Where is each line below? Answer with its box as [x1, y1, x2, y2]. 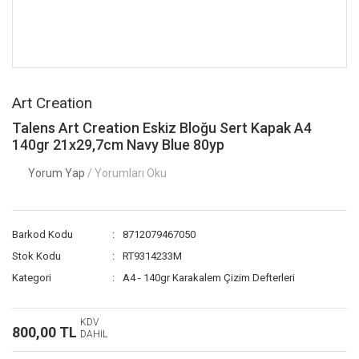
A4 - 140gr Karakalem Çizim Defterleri [123, 272, 296, 284]
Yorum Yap [28, 167, 87, 179]
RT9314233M [123, 250, 183, 262]
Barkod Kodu [12, 228, 73, 240]
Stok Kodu [12, 250, 61, 262]
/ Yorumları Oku [87, 167, 167, 179]
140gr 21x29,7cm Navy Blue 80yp [12, 136, 224, 153]
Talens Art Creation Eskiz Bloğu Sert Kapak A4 [12, 119, 312, 136]
